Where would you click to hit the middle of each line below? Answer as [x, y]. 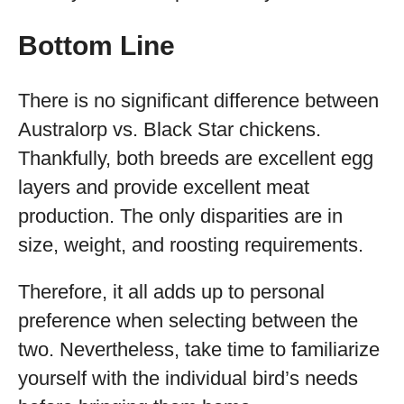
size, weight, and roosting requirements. [191, 245]
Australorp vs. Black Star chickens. [170, 129]
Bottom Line [96, 46]
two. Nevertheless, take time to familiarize [199, 349]
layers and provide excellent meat [164, 187]
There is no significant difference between [198, 101]
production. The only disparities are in [180, 216]
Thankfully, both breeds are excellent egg [196, 158]
